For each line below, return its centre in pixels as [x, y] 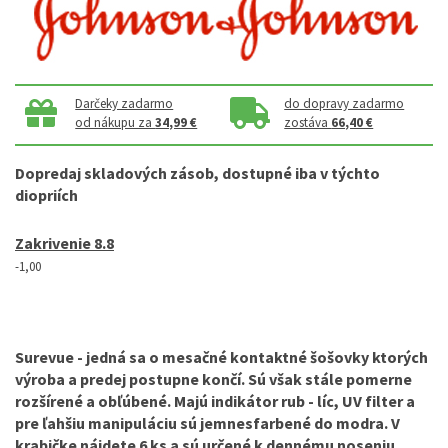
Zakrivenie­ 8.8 [64, 243]
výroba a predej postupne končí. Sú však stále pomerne [213, 379]
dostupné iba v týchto [299, 173]
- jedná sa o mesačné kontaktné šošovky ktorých [251, 357]
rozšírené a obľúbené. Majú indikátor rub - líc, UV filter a [215, 401]
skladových [125, 173]
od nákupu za [115, 122]
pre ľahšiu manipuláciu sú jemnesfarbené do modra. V [207, 423]
